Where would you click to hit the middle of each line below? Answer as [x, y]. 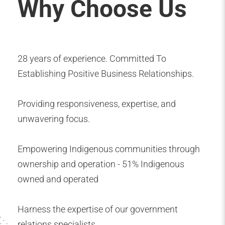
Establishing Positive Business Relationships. [106, 74]
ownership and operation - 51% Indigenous [101, 164]
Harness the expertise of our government [98, 209]
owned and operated [58, 179]
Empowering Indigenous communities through [109, 149]
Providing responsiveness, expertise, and [97, 104]
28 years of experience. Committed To [92, 59]
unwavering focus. [54, 119]
